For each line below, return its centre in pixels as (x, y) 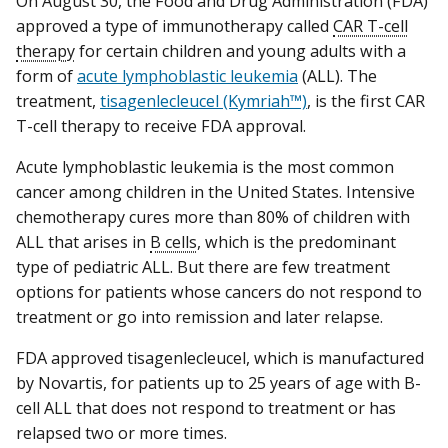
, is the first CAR (366, 101)
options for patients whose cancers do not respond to (219, 292)
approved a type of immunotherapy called (174, 26)
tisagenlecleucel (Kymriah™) (203, 101)
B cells (173, 242)
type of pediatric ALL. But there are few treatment (203, 267)
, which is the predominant (296, 242)
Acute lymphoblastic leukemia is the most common (205, 167)
